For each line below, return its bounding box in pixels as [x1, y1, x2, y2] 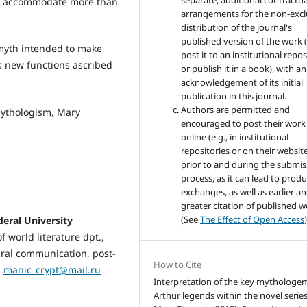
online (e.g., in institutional [181, 131, 289, 144]
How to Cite [153, 258, 202, 271]
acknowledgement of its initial [181, 76, 304, 89]
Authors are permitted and [181, 103, 291, 116]
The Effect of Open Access [200, 213, 305, 226]
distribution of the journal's [181, 21, 293, 34]
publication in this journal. [181, 90, 287, 103]
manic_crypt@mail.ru [3, 262, 101, 276]
